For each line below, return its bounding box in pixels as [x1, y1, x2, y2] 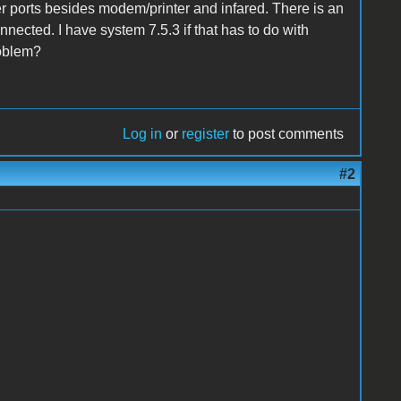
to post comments [229, 125, 345, 141]
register [182, 125, 230, 141]
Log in [123, 125, 163, 141]
